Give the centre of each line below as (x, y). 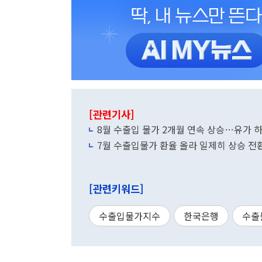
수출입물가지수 (130, 216)
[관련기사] (112, 114)
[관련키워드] (116, 189)
